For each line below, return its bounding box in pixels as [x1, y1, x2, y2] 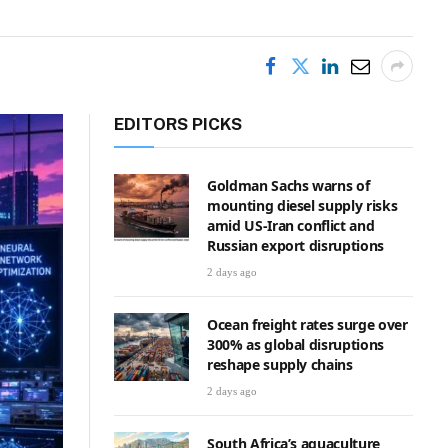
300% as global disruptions [207, 335, 384, 354]
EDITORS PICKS [114, 114, 242, 134]
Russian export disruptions [207, 236, 384, 255]
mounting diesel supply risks [207, 196, 398, 215]
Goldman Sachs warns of [207, 176, 370, 195]
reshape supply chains [207, 355, 353, 374]
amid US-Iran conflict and [207, 216, 375, 235]
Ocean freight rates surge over [207, 315, 408, 334]
